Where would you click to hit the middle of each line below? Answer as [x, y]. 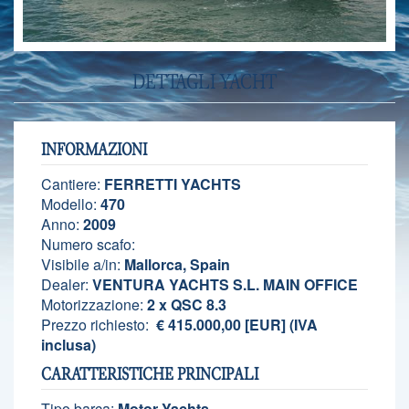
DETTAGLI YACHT [204, 81]
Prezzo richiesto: [95, 324]
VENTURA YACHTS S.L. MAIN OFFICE [223, 284]
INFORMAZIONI [94, 149]
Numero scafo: [88, 244]
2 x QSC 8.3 [185, 304]
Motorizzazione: [92, 304]
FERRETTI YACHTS [171, 184]
